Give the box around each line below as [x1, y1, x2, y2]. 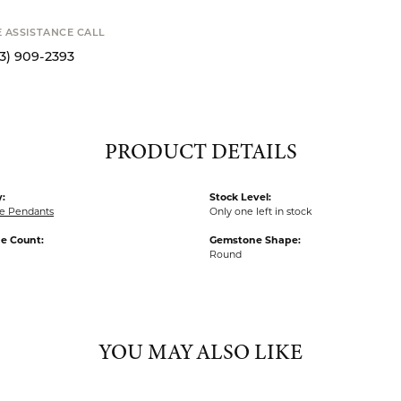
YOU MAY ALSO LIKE [98, 320, 303, 349]
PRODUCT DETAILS [104, 119, 297, 149]
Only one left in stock [209, 187, 312, 200]
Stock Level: [209, 173, 271, 185]
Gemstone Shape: [209, 216, 301, 228]
